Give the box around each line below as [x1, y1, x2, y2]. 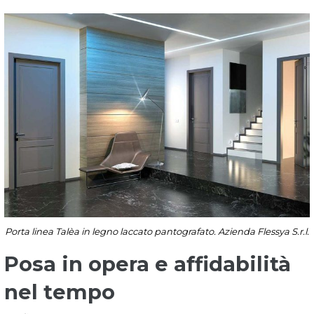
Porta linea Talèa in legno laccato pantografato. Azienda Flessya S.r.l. [5, 225, 309, 237]
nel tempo [4, 279, 115, 304]
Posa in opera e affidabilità [4, 251, 291, 276]
